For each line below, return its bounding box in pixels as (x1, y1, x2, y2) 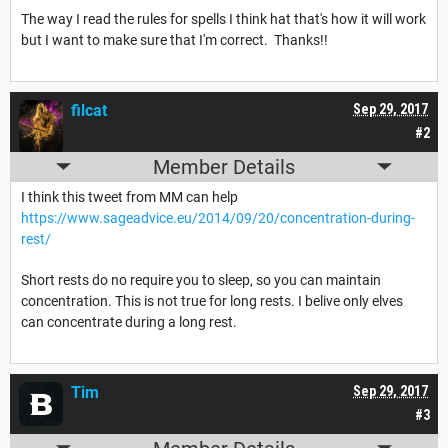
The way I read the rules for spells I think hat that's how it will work (21, 10, 426, 27)
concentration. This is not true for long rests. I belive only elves (21, 292, 403, 309)
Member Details (153, 154, 295, 179)
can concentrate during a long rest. (21, 313, 237, 330)
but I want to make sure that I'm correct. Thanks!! (21, 31, 328, 48)
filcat (71, 100, 107, 120)
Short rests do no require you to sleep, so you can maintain (21, 271, 381, 288)
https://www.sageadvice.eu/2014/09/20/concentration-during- (21, 209, 415, 226)
